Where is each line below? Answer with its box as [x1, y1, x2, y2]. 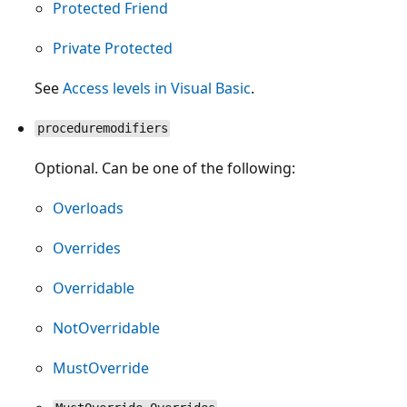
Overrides [53, 237, 121, 258]
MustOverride [53, 357, 149, 378]
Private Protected [53, 37, 173, 58]
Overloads [53, 197, 124, 218]
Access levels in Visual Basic [63, 77, 251, 98]
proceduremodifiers [36, 121, 168, 136]
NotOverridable [53, 317, 160, 338]
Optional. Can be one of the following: [35, 157, 295, 178]
